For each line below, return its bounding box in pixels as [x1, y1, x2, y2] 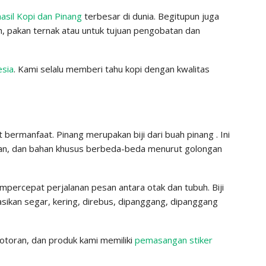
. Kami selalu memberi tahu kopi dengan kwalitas [14, 62, 210, 75]
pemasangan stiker [135, 233, 213, 246]
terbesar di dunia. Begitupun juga [82, 9, 219, 22]
